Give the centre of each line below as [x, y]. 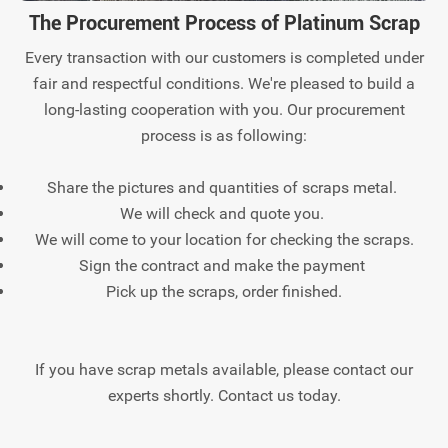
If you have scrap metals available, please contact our [224, 370]
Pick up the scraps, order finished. [224, 292]
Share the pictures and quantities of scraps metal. [224, 188]
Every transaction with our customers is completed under [224, 58]
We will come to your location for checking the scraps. [224, 240]
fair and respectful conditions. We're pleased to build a [224, 84]
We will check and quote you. [224, 214]
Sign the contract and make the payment [224, 266]
